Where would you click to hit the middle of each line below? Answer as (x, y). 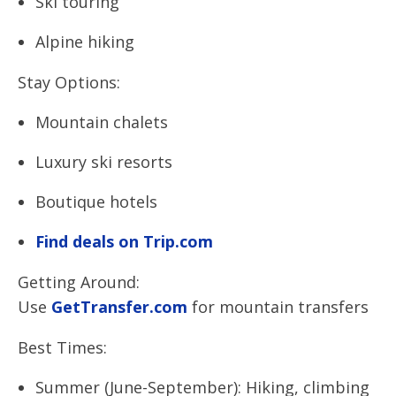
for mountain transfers (278, 307)
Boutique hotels (96, 202)
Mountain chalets (102, 122)
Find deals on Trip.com (124, 241)
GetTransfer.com (117, 307)
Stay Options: (69, 82)
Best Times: (62, 347)
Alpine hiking (85, 42)
